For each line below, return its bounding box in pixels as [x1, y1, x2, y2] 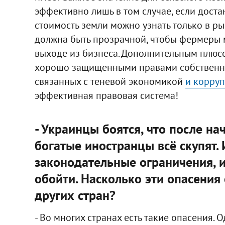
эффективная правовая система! [34, 89, 178, 102]
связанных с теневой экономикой [34, 75, 185, 88]
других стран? [34, 187, 116, 204]
